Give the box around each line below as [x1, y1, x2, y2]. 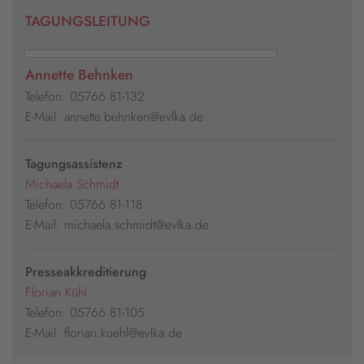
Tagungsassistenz [25, 154, 123, 174]
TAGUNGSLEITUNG [25, 11, 150, 32]
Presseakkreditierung [25, 262, 146, 282]
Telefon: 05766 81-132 [25, 87, 145, 106]
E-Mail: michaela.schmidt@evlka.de [25, 215, 209, 235]
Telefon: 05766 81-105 [25, 303, 145, 323]
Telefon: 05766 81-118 [25, 195, 142, 214]
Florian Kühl [25, 283, 87, 302]
